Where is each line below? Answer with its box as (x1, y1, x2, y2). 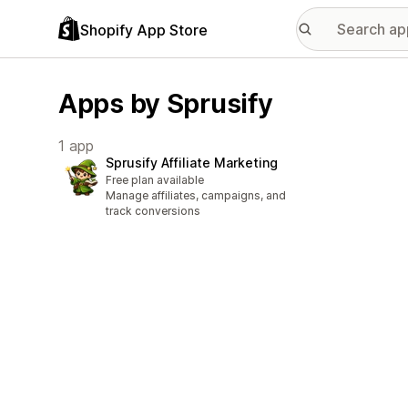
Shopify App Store (80, 20, 208, 39)
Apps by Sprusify (58, 87, 273, 119)
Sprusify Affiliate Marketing (106, 155, 278, 171)
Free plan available (106, 173, 204, 188)
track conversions (106, 204, 200, 219)
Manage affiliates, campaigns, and (106, 189, 286, 203)
